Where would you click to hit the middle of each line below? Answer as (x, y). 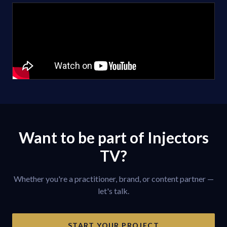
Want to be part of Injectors (113, 137)
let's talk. (113, 191)
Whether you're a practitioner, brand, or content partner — (113, 179)
